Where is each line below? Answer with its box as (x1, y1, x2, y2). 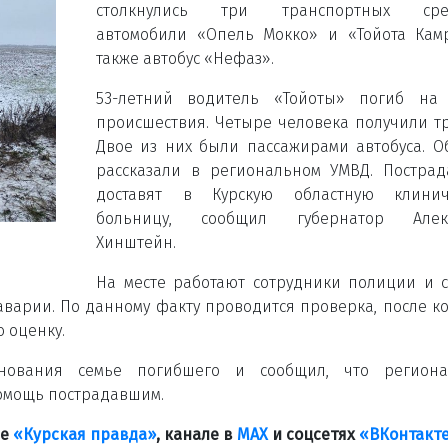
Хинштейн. (96, 232, 176, 252)
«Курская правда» (13, 424, 156, 444)
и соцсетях (268, 424, 359, 444)
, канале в (156, 424, 237, 444)
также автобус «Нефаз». (96, 48, 274, 68)
